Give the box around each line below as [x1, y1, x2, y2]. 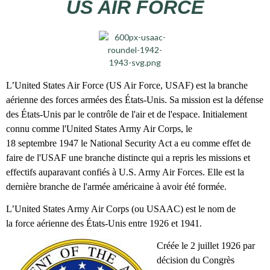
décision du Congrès [157, 255, 234, 266]
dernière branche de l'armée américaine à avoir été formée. [6, 181, 227, 192]
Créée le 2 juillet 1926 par [157, 240, 255, 251]
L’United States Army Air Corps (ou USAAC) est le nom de [6, 203, 236, 214]
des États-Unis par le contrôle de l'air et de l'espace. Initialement [6, 108, 247, 119]
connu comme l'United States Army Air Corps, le [6, 123, 192, 134]
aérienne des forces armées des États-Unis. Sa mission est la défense [6, 94, 263, 105]
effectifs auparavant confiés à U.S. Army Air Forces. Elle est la [6, 166, 244, 177]
